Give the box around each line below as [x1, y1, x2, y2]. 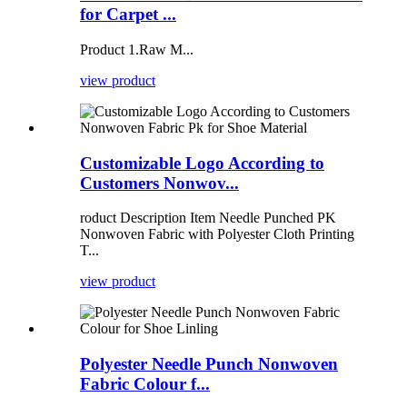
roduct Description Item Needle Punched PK [80, 210, 336, 226]
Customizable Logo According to [80, 153, 324, 173]
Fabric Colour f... [80, 374, 210, 394]
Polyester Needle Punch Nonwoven [80, 354, 338, 374]
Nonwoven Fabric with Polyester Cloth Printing [80, 226, 354, 243]
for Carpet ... [80, 5, 176, 25]
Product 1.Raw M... [80, 42, 194, 57]
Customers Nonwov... [80, 173, 239, 193]
